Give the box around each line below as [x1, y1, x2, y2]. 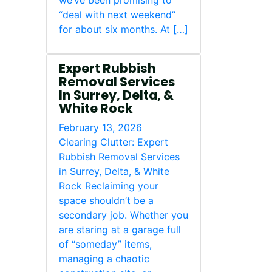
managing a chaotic [59, 253, 149, 265]
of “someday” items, [59, 238, 152, 250]
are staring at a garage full [59, 223, 181, 236]
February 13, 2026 [59, 121, 142, 134]
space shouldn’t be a [59, 194, 154, 206]
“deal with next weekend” [59, 8, 175, 21]
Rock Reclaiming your [59, 180, 158, 192]
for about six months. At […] [59, 23, 188, 35]
